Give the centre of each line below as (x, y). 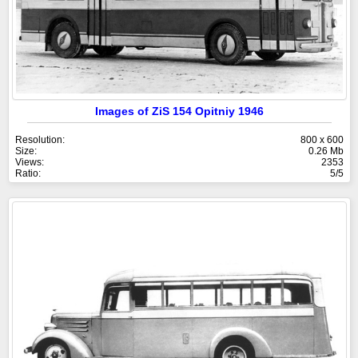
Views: (30, 163)
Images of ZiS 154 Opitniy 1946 (179, 111)
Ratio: (28, 174)
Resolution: (40, 140)
